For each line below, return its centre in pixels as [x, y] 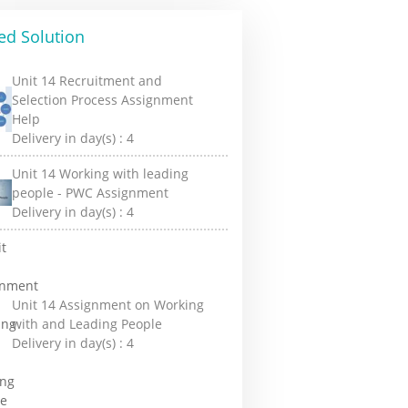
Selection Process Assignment [103, 100]
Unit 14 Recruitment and [87, 81]
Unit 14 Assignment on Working [108, 305]
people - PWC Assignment [91, 193]
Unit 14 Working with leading [101, 173]
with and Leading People [87, 324]
